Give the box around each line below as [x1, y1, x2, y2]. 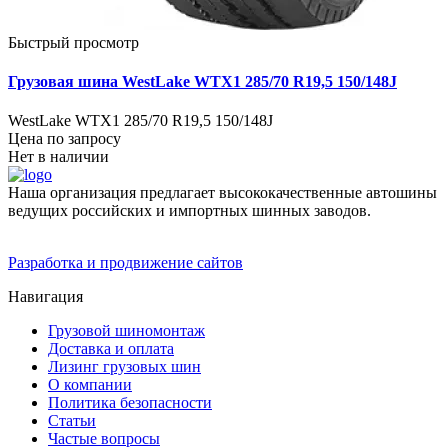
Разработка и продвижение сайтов [8, 254, 243, 272]
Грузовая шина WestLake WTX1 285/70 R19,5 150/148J [8, 72, 397, 90]
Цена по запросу [8, 130, 121, 148]
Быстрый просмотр [8, 33, 139, 51]
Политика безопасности [48, 394, 212, 412]
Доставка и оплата [48, 340, 174, 358]
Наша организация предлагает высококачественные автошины [8, 184, 437, 202]
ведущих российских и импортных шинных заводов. [8, 202, 371, 220]
